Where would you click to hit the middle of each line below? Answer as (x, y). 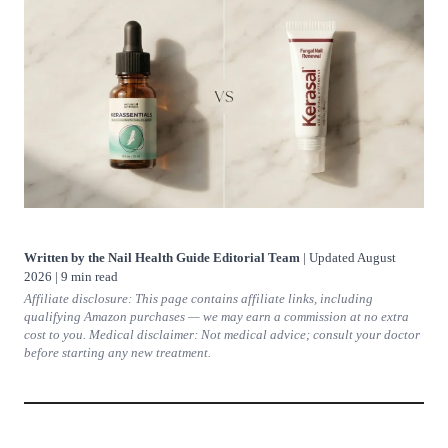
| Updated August (348, 258)
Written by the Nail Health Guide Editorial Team (162, 258)
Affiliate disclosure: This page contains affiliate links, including (198, 299)
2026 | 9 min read (71, 277)
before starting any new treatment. (117, 353)
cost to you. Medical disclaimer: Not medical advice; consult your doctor (222, 335)
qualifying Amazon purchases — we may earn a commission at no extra (216, 317)
